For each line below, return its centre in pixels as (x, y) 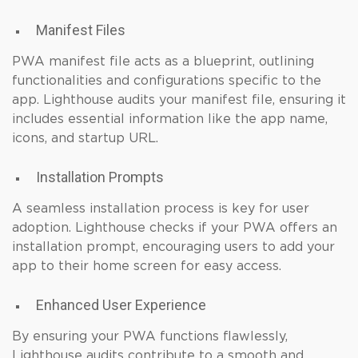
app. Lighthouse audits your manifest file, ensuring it (179, 100)
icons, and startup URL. (85, 138)
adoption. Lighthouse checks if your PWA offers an (175, 228)
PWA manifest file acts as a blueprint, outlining (163, 62)
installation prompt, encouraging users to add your (173, 247)
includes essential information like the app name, (170, 119)
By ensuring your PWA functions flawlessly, (150, 336)
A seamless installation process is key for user (161, 209)
